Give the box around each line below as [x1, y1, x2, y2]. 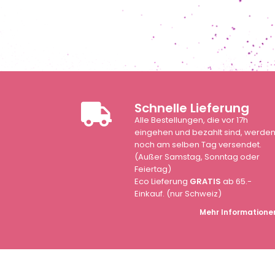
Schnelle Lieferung [134, 99, 250, 117]
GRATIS [190, 176, 222, 188]
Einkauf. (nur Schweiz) [134, 188, 222, 200]
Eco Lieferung [134, 176, 190, 188]
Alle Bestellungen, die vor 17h [134, 114, 249, 126]
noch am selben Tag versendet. [134, 139, 262, 151]
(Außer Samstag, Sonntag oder [134, 151, 260, 163]
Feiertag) [134, 163, 172, 176]
